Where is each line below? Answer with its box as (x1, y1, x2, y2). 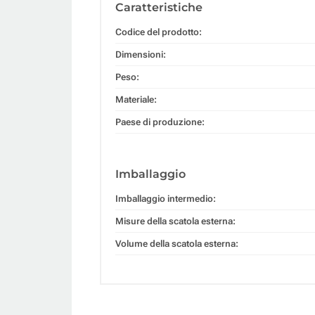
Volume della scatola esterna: (115, 238, 238, 249)
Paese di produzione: (115, 116, 205, 127)
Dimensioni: (115, 49, 166, 60)
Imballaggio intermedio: (115, 193, 216, 204)
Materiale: (115, 94, 157, 105)
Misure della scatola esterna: (115, 215, 236, 226)
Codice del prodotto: (115, 26, 202, 37)
